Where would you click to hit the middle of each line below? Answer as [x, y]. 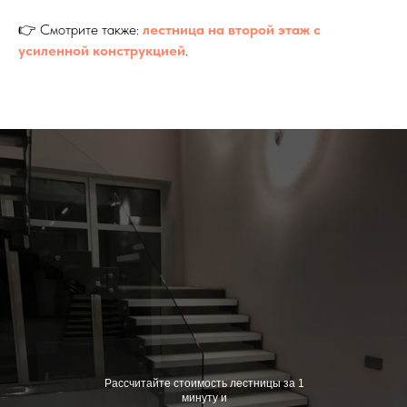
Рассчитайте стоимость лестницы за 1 [204, 383]
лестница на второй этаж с [232, 29]
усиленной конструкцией [102, 50]
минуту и [204, 397]
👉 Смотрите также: [80, 29]
